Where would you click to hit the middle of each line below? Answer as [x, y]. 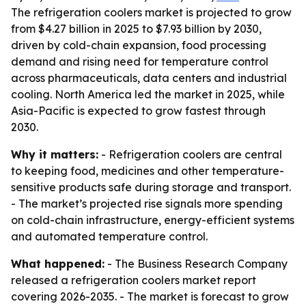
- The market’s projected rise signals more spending [147, 204]
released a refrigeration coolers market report [134, 280]
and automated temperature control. [109, 236]
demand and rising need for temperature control [140, 61]
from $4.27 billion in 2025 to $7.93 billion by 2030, [136, 29]
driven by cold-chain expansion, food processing [139, 45]
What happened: [58, 264]
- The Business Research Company [196, 264]
